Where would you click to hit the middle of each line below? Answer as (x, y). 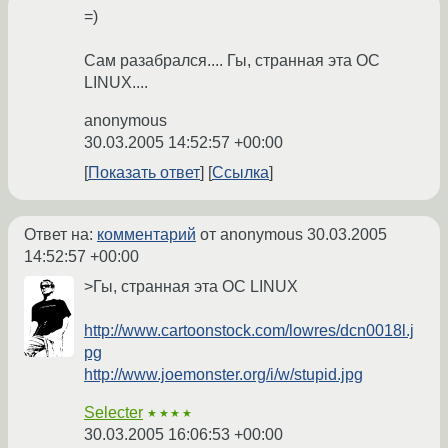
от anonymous (251, 235)
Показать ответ (144, 173)
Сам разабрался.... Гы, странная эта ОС (232, 61)
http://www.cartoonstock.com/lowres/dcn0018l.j (249, 331)
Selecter (113, 413)
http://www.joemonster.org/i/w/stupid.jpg (223, 375)
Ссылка (240, 173)
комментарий (146, 235)
